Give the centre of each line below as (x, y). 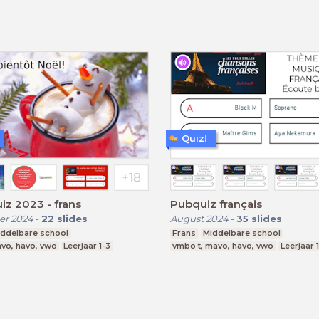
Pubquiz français (216, 204)
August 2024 (199, 218)
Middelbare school (241, 232)
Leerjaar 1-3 (87, 245)
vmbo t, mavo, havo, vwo (223, 245)
